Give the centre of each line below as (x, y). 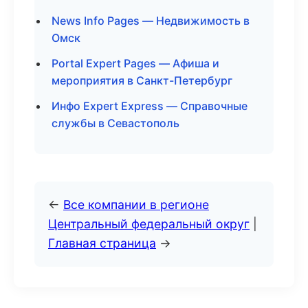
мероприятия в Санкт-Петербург (142, 80)
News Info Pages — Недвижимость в (151, 21)
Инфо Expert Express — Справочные (150, 106)
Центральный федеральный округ (149, 224)
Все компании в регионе (136, 205)
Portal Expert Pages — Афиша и (135, 63)
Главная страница (102, 243)
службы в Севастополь (115, 123)
